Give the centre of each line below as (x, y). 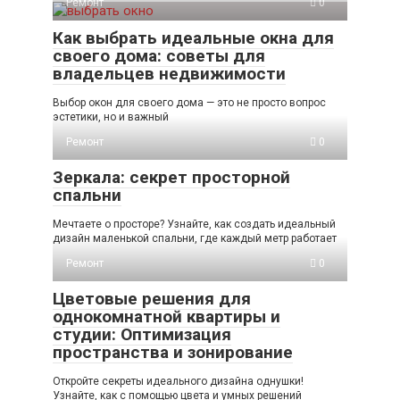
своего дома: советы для (159, 56)
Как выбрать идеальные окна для (193, 38)
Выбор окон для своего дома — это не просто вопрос (189, 103)
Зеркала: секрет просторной (171, 178)
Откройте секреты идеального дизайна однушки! (178, 382)
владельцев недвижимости (169, 74)
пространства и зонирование (173, 353)
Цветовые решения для (152, 299)
